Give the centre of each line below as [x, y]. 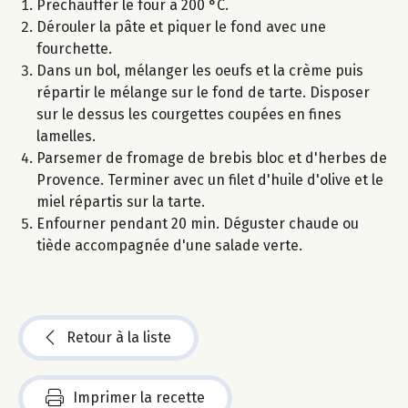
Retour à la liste [119, 338]
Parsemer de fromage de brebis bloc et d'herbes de [212, 158]
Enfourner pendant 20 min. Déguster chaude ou [198, 224]
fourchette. [74, 49]
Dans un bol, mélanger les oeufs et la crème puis [200, 71]
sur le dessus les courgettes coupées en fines [189, 115]
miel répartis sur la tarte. [121, 202]
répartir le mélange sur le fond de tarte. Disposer [203, 93]
